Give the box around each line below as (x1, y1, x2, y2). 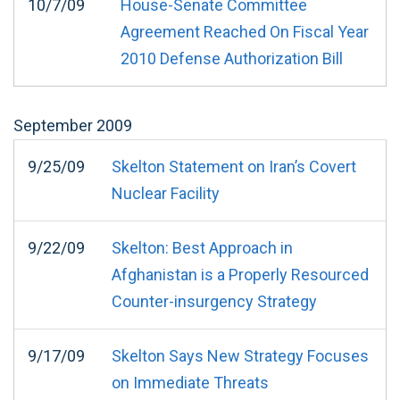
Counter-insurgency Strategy (112, 291, 317, 311)
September (13, 115, 93, 135)
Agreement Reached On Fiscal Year (121, 21, 369, 41)
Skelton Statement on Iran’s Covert (112, 156, 356, 176)
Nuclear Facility (112, 183, 220, 203)
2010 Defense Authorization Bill (121, 48, 343, 68)
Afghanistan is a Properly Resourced (112, 264, 369, 284)
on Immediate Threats (112, 372, 269, 392)
